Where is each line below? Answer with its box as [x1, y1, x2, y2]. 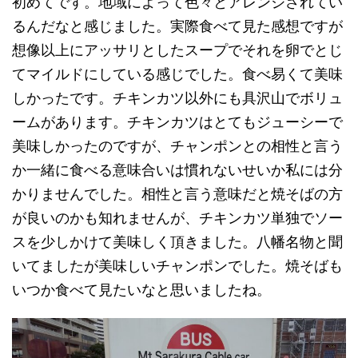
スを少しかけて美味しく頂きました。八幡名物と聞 [12, 233, 343, 250]
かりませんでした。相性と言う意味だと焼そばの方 [12, 185, 343, 202]
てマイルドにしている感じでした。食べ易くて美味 [12, 65, 343, 82]
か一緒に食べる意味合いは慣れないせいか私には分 [12, 161, 343, 178]
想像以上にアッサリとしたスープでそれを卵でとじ [12, 41, 343, 58]
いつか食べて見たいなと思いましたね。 [12, 280, 271, 298]
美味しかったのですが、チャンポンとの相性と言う [12, 137, 343, 154]
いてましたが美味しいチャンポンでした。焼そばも [12, 257, 343, 274]
